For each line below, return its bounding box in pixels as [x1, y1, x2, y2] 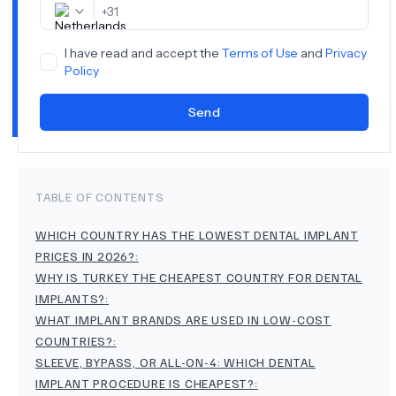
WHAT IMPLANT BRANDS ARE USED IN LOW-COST [35, 312, 331, 328]
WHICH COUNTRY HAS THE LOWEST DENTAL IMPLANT [35, 227, 359, 243]
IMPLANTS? [35, 291, 106, 307]
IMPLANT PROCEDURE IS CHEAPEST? [35, 376, 255, 392]
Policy [65, 63, 99, 80]
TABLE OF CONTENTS [35, 189, 164, 205]
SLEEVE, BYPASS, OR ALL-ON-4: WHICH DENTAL [35, 354, 316, 370]
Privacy [325, 45, 367, 62]
